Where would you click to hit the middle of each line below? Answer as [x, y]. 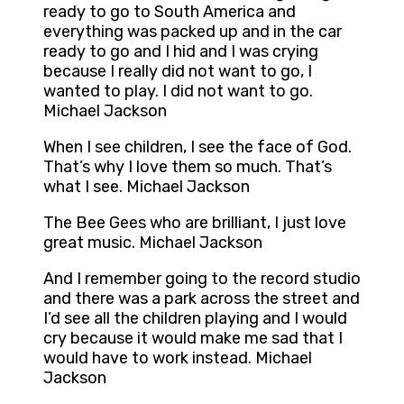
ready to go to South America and [170, 12]
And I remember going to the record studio [202, 279]
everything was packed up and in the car [193, 32]
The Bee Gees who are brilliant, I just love [195, 223]
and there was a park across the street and [202, 299]
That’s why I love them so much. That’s [188, 167]
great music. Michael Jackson [153, 243]
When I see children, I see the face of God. [197, 147]
